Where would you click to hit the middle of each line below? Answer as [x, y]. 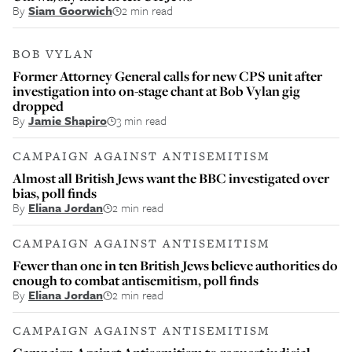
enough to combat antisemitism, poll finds [136, 280]
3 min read [141, 120]
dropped [38, 106]
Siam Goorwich [70, 10]
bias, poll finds [55, 193]
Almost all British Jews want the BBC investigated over [171, 178]
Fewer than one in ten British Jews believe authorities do [175, 265]
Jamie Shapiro [68, 120]
